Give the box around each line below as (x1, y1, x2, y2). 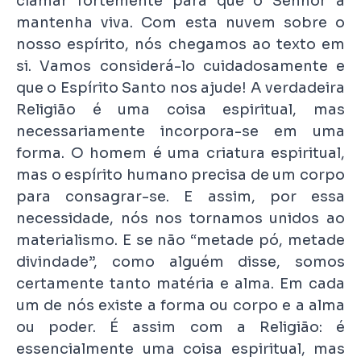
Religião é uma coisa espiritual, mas (16, 101, 345, 119)
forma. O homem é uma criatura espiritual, (16, 144, 345, 163)
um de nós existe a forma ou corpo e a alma (16, 297, 345, 315)
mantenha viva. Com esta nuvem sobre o (16, 14, 345, 32)
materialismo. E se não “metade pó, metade (16, 231, 345, 250)
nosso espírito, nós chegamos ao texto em (16, 35, 345, 54)
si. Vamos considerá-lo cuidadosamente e (16, 57, 345, 76)
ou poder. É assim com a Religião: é (16, 318, 345, 337)
